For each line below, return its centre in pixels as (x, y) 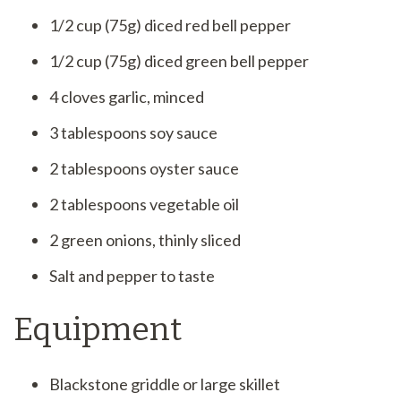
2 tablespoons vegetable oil (144, 205)
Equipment (98, 330)
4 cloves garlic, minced (127, 97)
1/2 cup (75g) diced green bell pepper (179, 61)
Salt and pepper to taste (132, 276)
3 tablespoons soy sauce (133, 133)
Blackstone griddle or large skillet (165, 384)
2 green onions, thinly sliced (145, 240)
